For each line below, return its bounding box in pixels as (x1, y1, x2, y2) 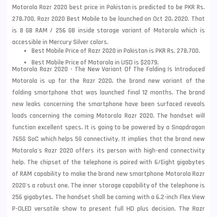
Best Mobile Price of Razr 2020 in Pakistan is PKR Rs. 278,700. (31, 46, 200, 55)
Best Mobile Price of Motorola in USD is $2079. (31, 58, 159, 67)
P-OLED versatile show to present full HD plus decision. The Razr (12, 204, 205, 213)
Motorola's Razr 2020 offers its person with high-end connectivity (12, 146, 205, 155)
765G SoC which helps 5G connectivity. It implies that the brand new (12, 135, 205, 143)
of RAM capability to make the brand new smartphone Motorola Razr (12, 170, 205, 178)
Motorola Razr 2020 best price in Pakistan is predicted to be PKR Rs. (12, 3, 205, 12)
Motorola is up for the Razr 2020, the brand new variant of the (12, 77, 205, 85)
